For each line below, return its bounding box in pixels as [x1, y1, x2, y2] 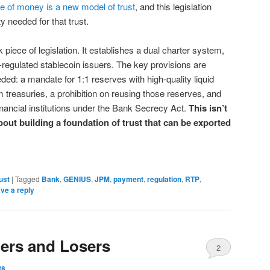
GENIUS [63, 173, 91, 184]
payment [113, 173, 143, 184]
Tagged [15, 173, 40, 184]
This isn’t [189, 101, 227, 115]
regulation [147, 173, 181, 184]
